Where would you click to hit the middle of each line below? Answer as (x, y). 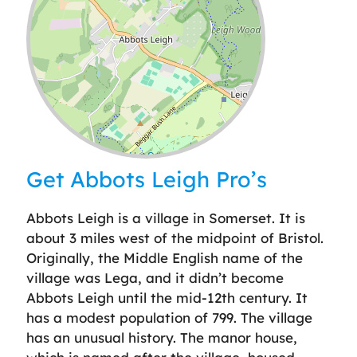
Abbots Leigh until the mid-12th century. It (167, 297)
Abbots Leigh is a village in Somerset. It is (166, 218)
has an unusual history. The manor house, (162, 337)
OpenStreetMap (178, 154)
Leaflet (118, 154)
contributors (233, 154)
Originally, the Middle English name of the (165, 257)
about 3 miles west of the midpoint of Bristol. (175, 237)
